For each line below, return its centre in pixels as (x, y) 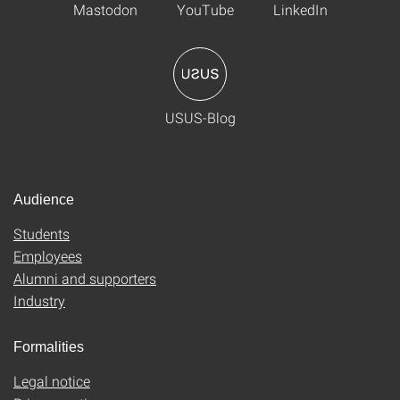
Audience (44, 199)
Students (42, 233)
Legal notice (52, 380)
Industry (39, 300)
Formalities (49, 346)
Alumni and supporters (85, 278)
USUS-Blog (200, 117)
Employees (48, 255)
